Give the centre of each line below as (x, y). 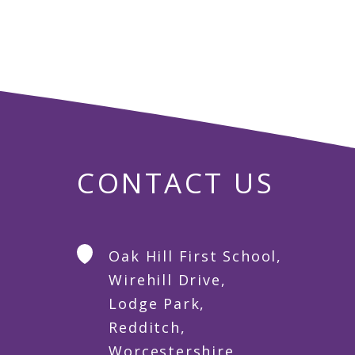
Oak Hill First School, (195, 256)
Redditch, (147, 328)
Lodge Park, (157, 304)
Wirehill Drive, (168, 280)
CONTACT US (176, 183)
